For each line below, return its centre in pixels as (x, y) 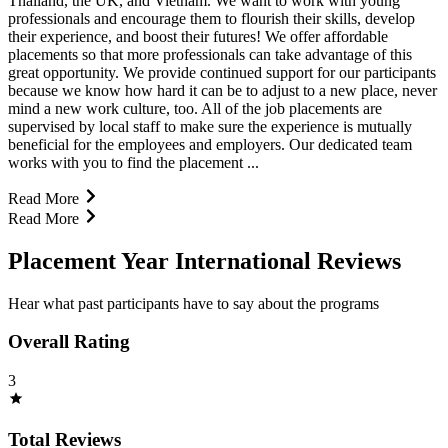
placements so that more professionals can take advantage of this (210, 54)
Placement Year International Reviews (204, 260)
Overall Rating (69, 342)
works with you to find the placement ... (133, 162)
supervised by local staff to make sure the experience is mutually (210, 126)
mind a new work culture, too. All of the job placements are (195, 108)
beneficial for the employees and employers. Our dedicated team (210, 144)
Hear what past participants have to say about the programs (193, 303)
